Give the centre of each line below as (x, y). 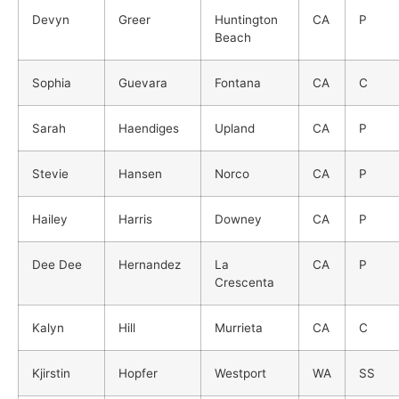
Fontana (238, 82)
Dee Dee (57, 264)
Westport (240, 373)
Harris (135, 219)
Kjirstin (51, 373)
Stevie (50, 173)
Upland (235, 128)
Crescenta (244, 282)
